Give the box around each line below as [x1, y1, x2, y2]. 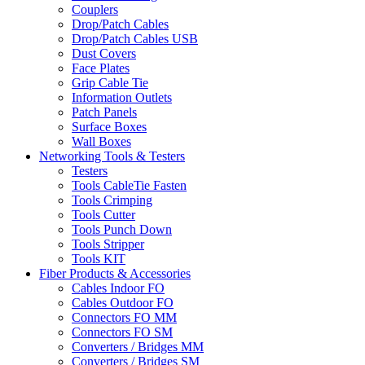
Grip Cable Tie [72, 75, 148, 90]
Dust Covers [72, 46, 136, 60]
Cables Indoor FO [72, 280, 165, 295]
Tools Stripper [72, 236, 144, 251]
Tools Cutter [72, 207, 135, 222]
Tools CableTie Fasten [72, 178, 187, 192]
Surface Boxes [72, 119, 147, 134]
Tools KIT [72, 251, 125, 266]
